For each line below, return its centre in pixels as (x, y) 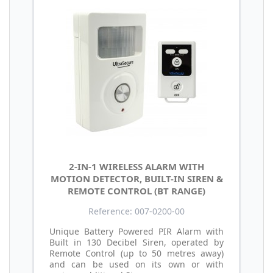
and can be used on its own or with (136, 264)
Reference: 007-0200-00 (136, 211)
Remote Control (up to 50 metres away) (136, 253)
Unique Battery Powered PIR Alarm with (136, 231)
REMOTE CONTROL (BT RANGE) (136, 190)
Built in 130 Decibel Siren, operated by (136, 242)
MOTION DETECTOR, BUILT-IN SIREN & (136, 178)
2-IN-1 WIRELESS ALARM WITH (136, 166)
